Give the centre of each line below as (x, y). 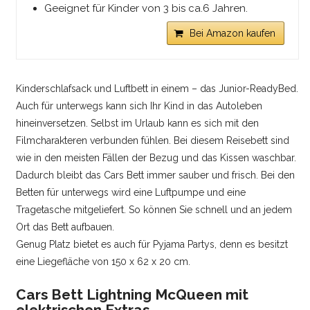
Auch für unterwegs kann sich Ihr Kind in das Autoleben (139, 106)
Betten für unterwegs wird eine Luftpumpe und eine (131, 192)
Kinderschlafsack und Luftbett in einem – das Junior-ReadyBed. (157, 88)
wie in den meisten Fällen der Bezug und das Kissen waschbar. (156, 157)
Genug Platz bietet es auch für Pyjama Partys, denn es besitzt (152, 244)
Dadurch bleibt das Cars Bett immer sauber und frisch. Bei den (156, 175)
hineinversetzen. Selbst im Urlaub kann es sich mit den (138, 123)
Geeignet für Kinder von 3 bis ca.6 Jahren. (146, 8)
